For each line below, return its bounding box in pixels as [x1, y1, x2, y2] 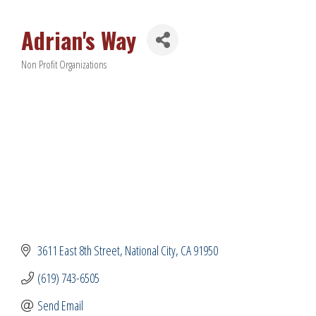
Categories [20, 66, 64, 78]
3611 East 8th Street [37, 241, 120, 259]
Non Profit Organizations [21, 56, 107, 71]
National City [124, 241, 176, 259]
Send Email [37, 296, 83, 314]
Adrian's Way [21, 23, 136, 56]
